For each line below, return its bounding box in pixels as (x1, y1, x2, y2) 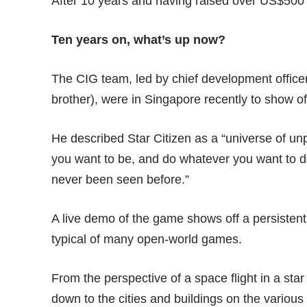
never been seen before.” (51, 173, 190, 187)
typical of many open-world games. (51, 232, 243, 247)
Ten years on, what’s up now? (51, 33, 226, 47)
